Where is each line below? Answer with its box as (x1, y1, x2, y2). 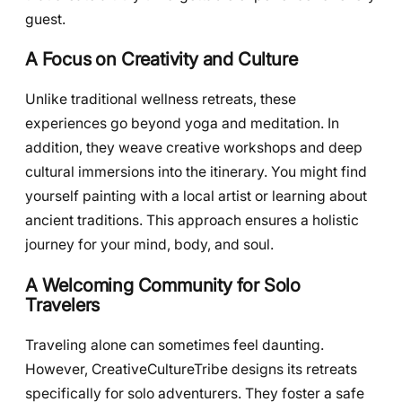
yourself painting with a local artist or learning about (25, 188, 367, 205)
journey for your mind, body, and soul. (25, 236, 274, 254)
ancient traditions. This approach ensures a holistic (25, 212, 359, 230)
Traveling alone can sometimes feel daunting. (25, 336, 324, 354)
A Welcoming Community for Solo (25, 273, 301, 296)
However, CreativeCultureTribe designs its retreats (25, 360, 357, 378)
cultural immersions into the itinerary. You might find (25, 163, 367, 181)
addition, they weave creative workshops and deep (25, 139, 363, 157)
